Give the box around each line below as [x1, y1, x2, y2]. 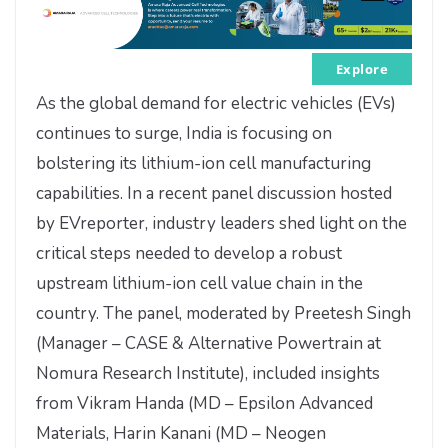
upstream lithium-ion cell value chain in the [36, 271, 363, 295]
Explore [335, 59, 389, 78]
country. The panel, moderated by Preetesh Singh [36, 301, 411, 325]
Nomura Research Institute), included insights [36, 361, 380, 385]
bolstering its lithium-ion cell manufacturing [36, 151, 371, 175]
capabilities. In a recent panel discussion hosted [36, 181, 392, 205]
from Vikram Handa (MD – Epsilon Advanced [36, 391, 373, 415]
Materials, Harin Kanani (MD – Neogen [36, 421, 326, 445]
